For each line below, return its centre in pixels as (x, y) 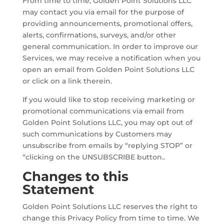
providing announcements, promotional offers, (107, 23)
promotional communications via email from (103, 111)
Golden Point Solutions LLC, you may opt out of (107, 122)
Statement (58, 189)
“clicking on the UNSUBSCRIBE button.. (93, 157)
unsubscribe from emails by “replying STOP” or (107, 145)
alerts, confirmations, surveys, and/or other (99, 35)
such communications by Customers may (97, 134)
